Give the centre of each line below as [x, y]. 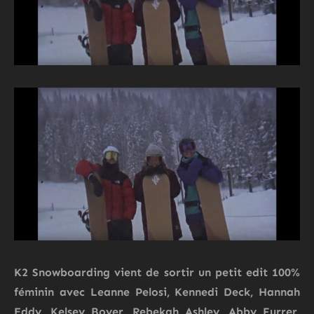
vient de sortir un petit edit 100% [205, 273]
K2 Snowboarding [62, 273]
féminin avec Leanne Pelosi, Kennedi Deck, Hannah [157, 292]
